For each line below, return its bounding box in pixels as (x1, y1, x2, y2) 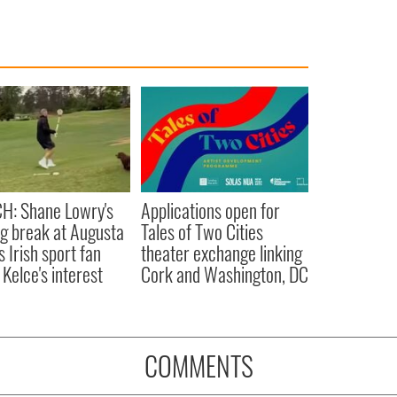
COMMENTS (144, 345, 253, 385)
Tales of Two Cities (140, 216, 263, 245)
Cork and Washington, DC (140, 259, 308, 288)
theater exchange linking (140, 237, 302, 267)
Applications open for (140, 195, 280, 224)
